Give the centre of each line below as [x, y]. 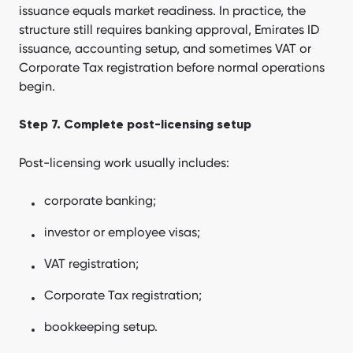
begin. [37, 86]
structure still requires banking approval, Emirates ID [169, 29]
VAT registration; [91, 263]
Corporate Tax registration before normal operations [172, 67]
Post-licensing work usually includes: [124, 162]
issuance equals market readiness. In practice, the [162, 10]
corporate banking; [100, 200]
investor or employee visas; [122, 232]
